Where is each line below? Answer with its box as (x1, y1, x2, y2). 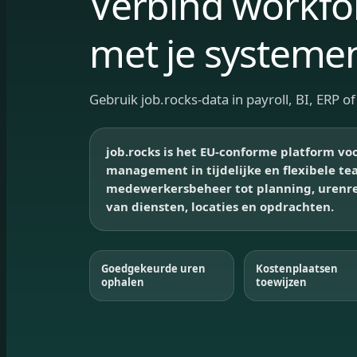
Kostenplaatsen (256, 261, 339, 277)
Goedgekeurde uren (101, 261, 206, 277)
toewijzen (256, 275, 308, 290)
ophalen (101, 275, 144, 290)
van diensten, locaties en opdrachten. (106, 198, 334, 215)
